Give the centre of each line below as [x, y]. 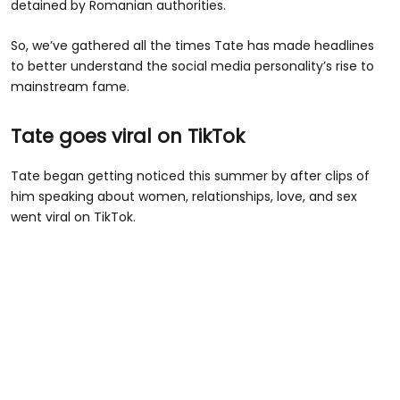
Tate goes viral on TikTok [128, 136]
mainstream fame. [70, 86]
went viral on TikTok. [73, 217]
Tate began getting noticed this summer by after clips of [190, 175]
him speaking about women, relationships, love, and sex [184, 196]
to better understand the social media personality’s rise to [192, 66]
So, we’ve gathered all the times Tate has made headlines [192, 45]
